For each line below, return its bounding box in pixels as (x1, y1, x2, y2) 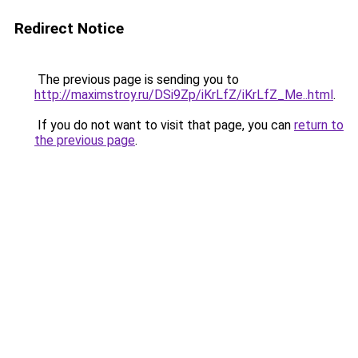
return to (294, 117, 344, 133)
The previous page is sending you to (34, 72, 239, 87)
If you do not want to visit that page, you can (34, 117, 294, 133)
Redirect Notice (14, 19, 124, 38)
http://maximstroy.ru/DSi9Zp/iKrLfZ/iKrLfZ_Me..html (34, 87, 333, 102)
